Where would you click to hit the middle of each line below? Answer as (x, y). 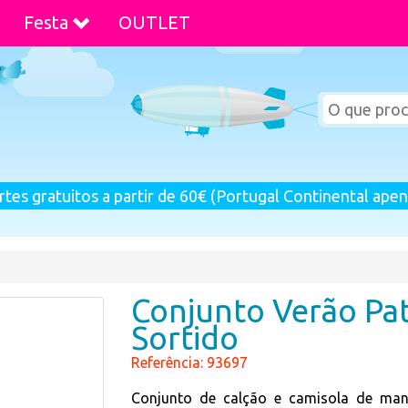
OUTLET (154, 22)
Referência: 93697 (189, 362)
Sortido (185, 338)
